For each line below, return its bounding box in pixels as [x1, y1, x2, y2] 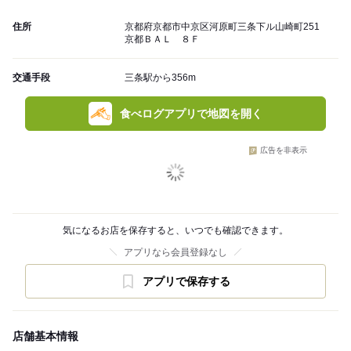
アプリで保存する [143, 275, 230, 288]
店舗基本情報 [13, 330, 78, 343]
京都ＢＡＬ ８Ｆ [125, 34, 200, 45]
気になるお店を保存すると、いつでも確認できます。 [63, 225, 288, 237]
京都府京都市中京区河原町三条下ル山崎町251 [125, 21, 320, 33]
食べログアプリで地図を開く [120, 107, 262, 121]
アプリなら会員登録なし [124, 247, 227, 259]
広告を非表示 [260, 146, 307, 155]
